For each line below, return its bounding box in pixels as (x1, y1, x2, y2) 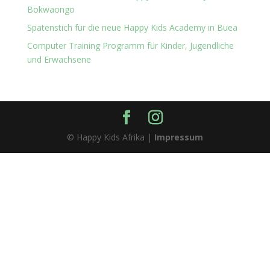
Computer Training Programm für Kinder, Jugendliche (27, 40, 234, 51)
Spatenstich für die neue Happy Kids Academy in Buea (27, 22, 237, 33)
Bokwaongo (27, 4, 75, 15)
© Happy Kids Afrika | (66, 131, 154, 143)
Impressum (154, 131, 203, 143)
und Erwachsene (27, 54, 91, 65)
